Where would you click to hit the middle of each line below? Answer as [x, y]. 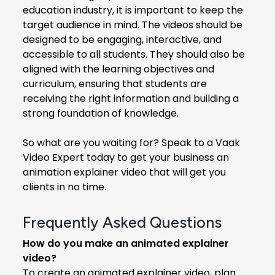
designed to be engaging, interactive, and [122, 39]
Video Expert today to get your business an [126, 157]
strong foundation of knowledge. [101, 113]
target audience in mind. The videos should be [133, 25]
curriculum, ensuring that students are [115, 83]
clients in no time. [64, 187]
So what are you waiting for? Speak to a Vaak [131, 142]
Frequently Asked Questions [122, 222]
